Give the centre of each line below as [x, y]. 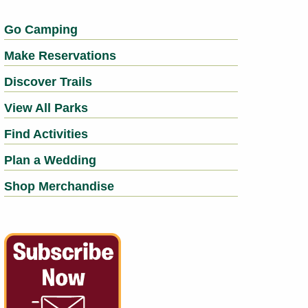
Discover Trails [48, 82]
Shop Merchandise [59, 186]
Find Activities [46, 134]
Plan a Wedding [51, 160]
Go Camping [41, 30]
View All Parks [46, 108]
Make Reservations [60, 56]
